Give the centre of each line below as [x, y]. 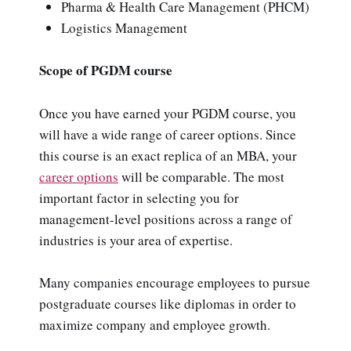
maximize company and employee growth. [155, 324]
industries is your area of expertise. [136, 240]
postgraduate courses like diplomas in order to [168, 303]
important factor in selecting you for [139, 197]
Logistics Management [124, 28]
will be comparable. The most [201, 176]
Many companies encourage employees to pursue [175, 282]
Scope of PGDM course [106, 71]
